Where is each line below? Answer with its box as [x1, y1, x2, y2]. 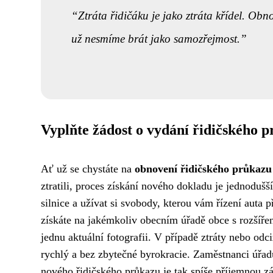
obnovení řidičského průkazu [135, 163, 272, 175]
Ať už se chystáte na [41, 163, 135, 175]
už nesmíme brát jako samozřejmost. [71, 32, 240, 45]
